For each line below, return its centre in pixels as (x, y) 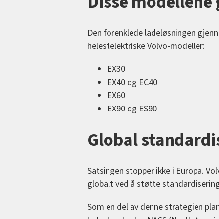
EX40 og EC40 (132, 83)
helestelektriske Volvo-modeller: (146, 46)
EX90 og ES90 (132, 109)
